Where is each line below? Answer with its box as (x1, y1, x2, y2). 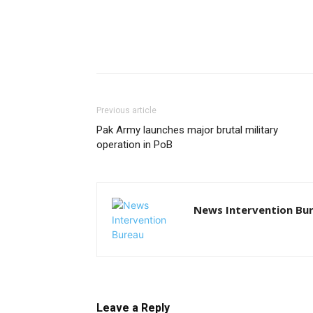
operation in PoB (96, 138, 173, 151)
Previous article (96, 105, 156, 115)
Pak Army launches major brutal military (96, 124, 278, 136)
